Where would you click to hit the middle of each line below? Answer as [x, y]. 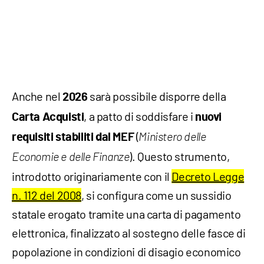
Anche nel [37, 96]
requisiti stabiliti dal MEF [73, 138]
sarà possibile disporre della [157, 96]
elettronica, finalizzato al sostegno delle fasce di [129, 233]
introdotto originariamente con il [92, 176]
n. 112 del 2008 [47, 195]
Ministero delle [172, 138]
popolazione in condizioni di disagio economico [126, 252]
